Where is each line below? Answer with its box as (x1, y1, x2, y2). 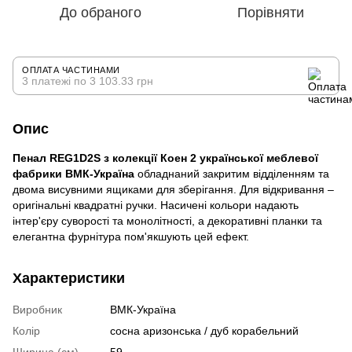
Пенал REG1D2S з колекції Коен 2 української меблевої (13, 152, 318, 164)
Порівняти (236, 5, 304, 20)
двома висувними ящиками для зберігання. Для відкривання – (13, 183, 334, 196)
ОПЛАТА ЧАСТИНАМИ (22, 65, 120, 75)
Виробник (13, 303, 62, 316)
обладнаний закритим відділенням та (134, 167, 329, 180)
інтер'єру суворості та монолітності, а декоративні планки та (13, 214, 322, 227)
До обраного (60, 5, 141, 20)
